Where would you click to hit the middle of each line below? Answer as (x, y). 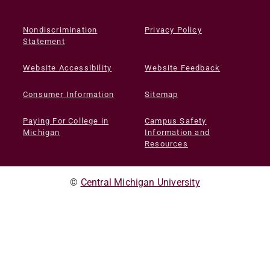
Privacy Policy (173, 30)
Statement (44, 42)
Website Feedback (183, 68)
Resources (166, 144)
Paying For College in (66, 121)
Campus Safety (176, 121)
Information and (177, 133)
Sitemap (162, 95)
